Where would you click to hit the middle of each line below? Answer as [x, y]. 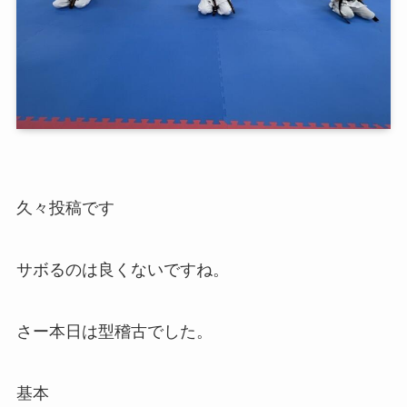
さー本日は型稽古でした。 [114, 332]
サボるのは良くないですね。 [122, 270]
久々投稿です [65, 208]
